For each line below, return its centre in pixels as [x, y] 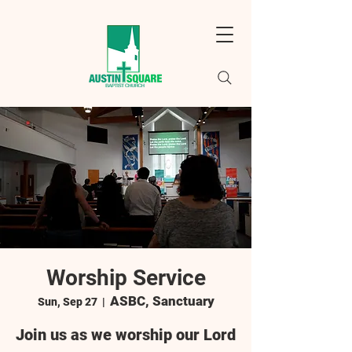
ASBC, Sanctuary [162, 301]
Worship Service [126, 278]
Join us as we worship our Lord [126, 335]
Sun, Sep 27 [67, 302]
